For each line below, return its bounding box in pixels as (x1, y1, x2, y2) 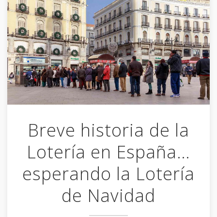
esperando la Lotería (22, 161, 195, 186)
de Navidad (62, 183, 155, 207)
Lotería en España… (27, 139, 190, 164)
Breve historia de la (28, 118, 189, 142)
